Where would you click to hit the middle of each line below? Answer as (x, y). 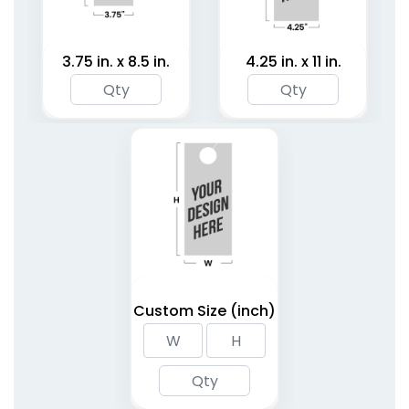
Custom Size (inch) (204, 311)
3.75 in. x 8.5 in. (116, 62)
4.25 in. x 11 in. (293, 62)
